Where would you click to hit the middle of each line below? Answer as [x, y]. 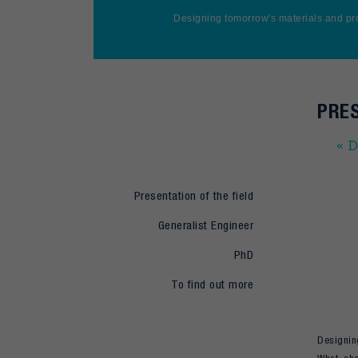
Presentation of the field [193, 195]
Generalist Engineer [205, 225]
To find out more [212, 284]
